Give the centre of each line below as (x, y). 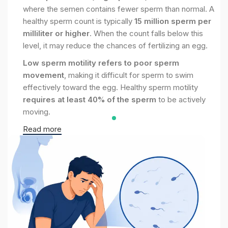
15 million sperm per (173, 21)
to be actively (181, 99)
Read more (42, 129)
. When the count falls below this (146, 33)
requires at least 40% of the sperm (90, 99)
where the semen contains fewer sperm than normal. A (119, 9)
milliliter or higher (56, 33)
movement (44, 75)
